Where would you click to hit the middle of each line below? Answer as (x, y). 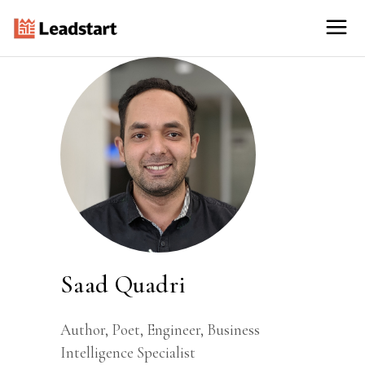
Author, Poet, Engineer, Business (160, 330)
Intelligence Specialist (128, 352)
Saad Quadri (123, 285)
